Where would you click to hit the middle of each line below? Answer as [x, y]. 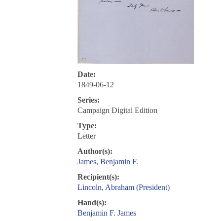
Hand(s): [92, 203]
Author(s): [95, 151]
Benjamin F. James [107, 213]
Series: [88, 100]
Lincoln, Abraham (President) [123, 187]
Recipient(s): [98, 177]
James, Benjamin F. [108, 162]
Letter [86, 136]
